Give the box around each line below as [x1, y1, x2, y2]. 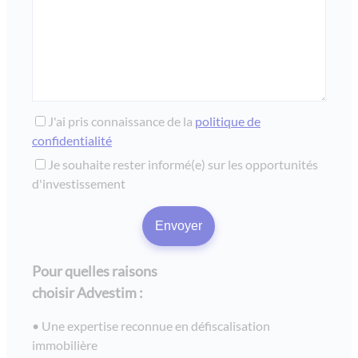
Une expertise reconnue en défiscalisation [42, 317, 271, 333]
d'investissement [32, 175, 125, 191]
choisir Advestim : [32, 283, 143, 301]
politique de [195, 113, 261, 129]
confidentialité [32, 132, 112, 148]
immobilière [32, 336, 97, 352]
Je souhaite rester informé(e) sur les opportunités [48, 156, 318, 172]
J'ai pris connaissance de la [48, 113, 195, 129]
